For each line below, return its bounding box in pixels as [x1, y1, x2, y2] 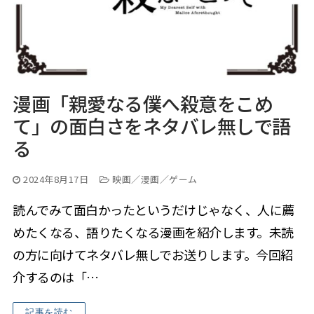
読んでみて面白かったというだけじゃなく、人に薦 [13, 200, 294, 219]
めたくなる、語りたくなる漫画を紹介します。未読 [13, 223, 294, 242]
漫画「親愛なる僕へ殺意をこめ [13, 90, 273, 118]
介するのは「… [13, 268, 99, 287]
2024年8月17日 [23, 172, 88, 186]
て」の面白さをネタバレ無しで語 [13, 112, 291, 140]
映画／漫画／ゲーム [109, 172, 198, 186]
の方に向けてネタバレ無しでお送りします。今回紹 [13, 245, 293, 264]
